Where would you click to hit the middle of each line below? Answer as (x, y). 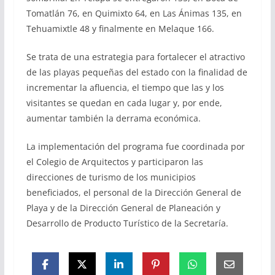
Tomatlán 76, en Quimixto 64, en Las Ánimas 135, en (134, 14)
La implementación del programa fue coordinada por (135, 147)
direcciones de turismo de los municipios (111, 177)
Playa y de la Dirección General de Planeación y (123, 208)
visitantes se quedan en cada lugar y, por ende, (124, 103)
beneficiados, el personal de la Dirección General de (134, 193)
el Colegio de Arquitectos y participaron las (114, 162)
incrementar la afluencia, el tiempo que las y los (125, 88)
